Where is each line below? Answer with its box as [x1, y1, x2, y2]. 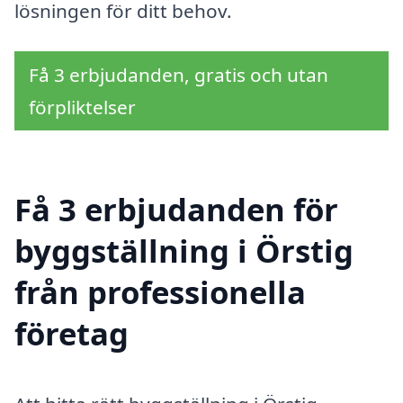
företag [14, 312, 129, 355]
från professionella [14, 271, 306, 314]
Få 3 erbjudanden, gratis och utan [29, 62, 328, 88]
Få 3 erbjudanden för [14, 188, 338, 231]
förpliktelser [29, 94, 136, 121]
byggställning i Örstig [14, 229, 354, 273]
